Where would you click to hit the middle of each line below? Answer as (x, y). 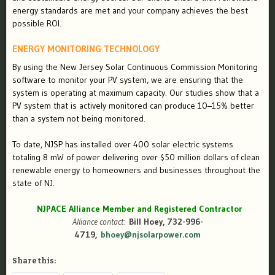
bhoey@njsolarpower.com (151, 234)
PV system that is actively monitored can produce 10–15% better (133, 106)
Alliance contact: (99, 222)
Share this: (34, 261)
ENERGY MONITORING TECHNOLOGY (86, 49)
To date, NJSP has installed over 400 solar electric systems (123, 144)
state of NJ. (33, 183)
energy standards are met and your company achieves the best (130, 10)
